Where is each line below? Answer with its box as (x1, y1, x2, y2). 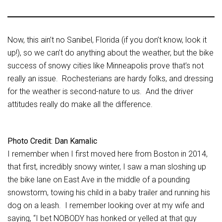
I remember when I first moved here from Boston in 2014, (7, 149, 208, 159)
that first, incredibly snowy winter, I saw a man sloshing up (7, 162, 206, 171)
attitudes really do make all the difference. (7, 100, 155, 109)
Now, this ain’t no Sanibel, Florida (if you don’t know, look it (7, 35, 207, 45)
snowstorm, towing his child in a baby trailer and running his (7, 188, 210, 197)
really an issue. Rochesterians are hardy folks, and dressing (7, 74, 213, 83)
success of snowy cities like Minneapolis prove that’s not (7, 61, 204, 70)
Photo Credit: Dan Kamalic (7, 136, 97, 146)
